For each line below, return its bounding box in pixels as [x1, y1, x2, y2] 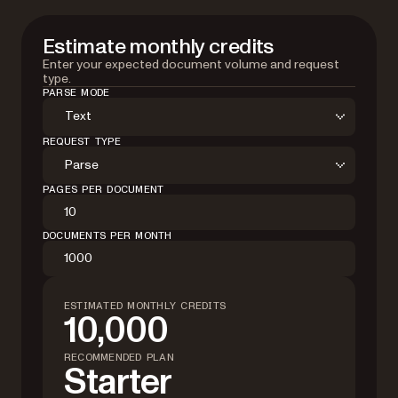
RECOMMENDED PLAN [64, 352, 174, 363]
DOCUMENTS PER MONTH [43, 230, 172, 242]
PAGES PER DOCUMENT [43, 184, 164, 195]
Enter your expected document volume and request [43, 55, 339, 73]
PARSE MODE [43, 86, 110, 98]
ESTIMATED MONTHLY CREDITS [64, 300, 226, 312]
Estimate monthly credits [43, 31, 274, 61]
